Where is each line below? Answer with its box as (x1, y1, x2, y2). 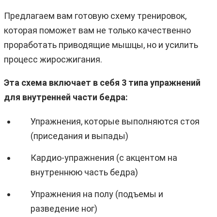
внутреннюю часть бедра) (31, 167, 138, 177)
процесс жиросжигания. (4, 54, 102, 64)
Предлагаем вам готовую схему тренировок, (4, 10, 186, 21)
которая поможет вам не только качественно (4, 25, 191, 35)
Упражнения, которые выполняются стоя (31, 116, 200, 126)
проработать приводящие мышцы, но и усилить (4, 39, 198, 50)
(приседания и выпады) (31, 130, 128, 141)
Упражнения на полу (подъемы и (31, 188, 163, 199)
